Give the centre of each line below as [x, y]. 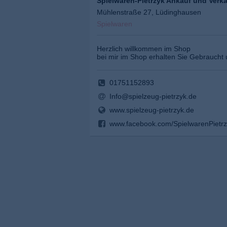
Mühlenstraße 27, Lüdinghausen [149, 12]
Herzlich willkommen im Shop [144, 49]
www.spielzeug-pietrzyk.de [152, 110]
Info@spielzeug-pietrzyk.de [153, 97]
